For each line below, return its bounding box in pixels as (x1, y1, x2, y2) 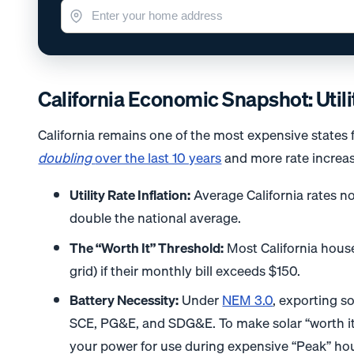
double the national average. (70, 207, 242, 229)
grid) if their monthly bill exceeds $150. (70, 259, 301, 281)
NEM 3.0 (222, 288, 273, 311)
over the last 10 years (95, 146, 222, 168)
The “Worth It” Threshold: (70, 236, 224, 258)
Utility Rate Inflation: (70, 184, 191, 206)
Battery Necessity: (70, 288, 179, 311)
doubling (38, 146, 96, 168)
